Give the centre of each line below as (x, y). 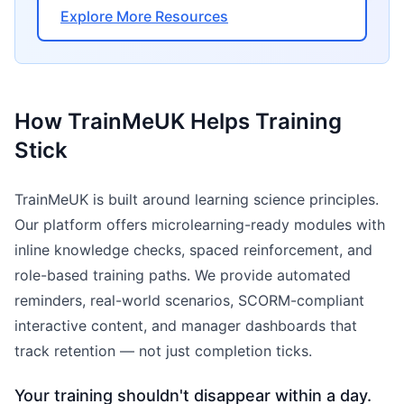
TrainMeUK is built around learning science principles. (197, 199)
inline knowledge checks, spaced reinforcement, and (193, 249)
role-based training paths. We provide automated (183, 275)
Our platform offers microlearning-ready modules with (200, 224)
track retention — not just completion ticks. (163, 350)
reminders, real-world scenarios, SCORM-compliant (189, 300)
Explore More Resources (144, 16)
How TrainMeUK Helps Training (178, 121)
